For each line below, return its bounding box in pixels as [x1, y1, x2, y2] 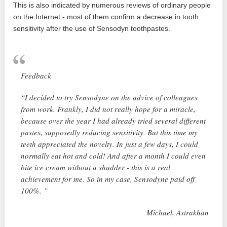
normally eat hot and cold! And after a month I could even [21, 150, 206, 161]
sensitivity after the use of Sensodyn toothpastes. [13, 24, 171, 32]
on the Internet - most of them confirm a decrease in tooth [13, 12, 199, 21]
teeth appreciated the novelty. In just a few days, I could [21, 138, 199, 149]
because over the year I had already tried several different [21, 115, 206, 126]
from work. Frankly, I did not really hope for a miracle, [21, 103, 196, 114]
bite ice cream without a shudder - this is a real [21, 162, 171, 172]
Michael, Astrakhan [146, 207, 209, 217]
